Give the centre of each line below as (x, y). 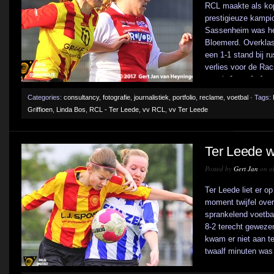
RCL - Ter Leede (114, 109)
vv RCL (154, 109)
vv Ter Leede (188, 109)
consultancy (81, 97)
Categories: (46, 97)
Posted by (219, 168)
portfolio (184, 97)
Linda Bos (71, 109)
